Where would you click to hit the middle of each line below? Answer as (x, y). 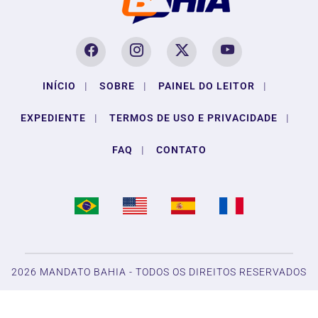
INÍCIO (59, 86)
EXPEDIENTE (53, 118)
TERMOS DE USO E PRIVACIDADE (193, 118)
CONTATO (181, 150)
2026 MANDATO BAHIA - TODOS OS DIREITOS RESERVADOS (159, 273)
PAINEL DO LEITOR (207, 86)
